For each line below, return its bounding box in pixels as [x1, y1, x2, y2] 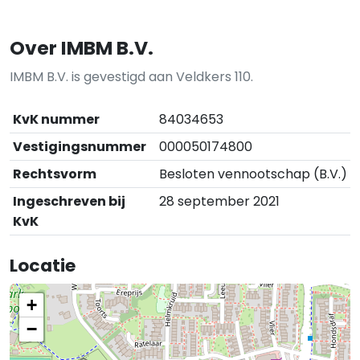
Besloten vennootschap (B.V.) [159, 164, 347, 183]
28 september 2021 [159, 191, 280, 211]
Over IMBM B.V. [10, 34, 153, 61]
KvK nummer [13, 109, 100, 129]
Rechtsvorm [13, 164, 96, 183]
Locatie [10, 252, 76, 278]
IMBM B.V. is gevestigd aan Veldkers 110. [10, 67, 253, 86]
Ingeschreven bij [13, 191, 125, 211]
